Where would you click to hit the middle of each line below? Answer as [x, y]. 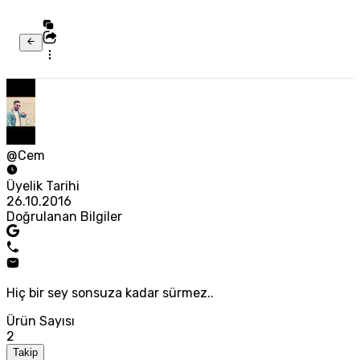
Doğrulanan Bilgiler [64, 217]
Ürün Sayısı [41, 321]
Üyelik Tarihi [43, 186]
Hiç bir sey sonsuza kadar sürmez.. [110, 293]
